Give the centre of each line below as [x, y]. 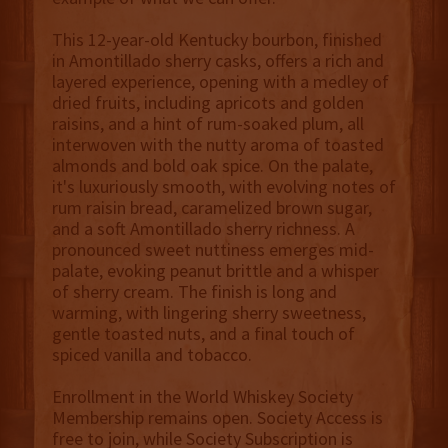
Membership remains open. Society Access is [217, 418]
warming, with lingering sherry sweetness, [208, 313]
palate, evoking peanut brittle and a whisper [215, 271]
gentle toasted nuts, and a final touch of [203, 334]
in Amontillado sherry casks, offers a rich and [217, 61]
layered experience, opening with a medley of [220, 82]
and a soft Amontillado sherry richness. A [203, 229]
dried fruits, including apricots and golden [207, 103]
